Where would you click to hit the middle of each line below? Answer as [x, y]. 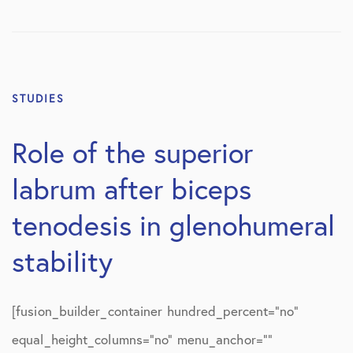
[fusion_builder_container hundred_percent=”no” [155, 311]
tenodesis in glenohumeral [173, 225]
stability [62, 261]
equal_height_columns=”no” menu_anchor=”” [143, 339]
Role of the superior [132, 152]
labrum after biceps [132, 189]
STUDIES [38, 98]
